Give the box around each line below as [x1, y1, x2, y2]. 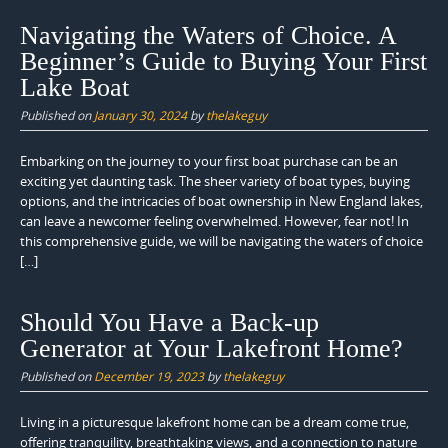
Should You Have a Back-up [20, 308, 319, 338]
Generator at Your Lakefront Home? [20, 334, 403, 364]
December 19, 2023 [94, 368, 204, 385]
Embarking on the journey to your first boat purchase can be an [20, 151, 398, 170]
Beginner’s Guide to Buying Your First [20, 46, 427, 76]
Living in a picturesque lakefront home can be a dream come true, [20, 413, 409, 432]
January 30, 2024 [94, 106, 187, 123]
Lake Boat [20, 72, 129, 102]
